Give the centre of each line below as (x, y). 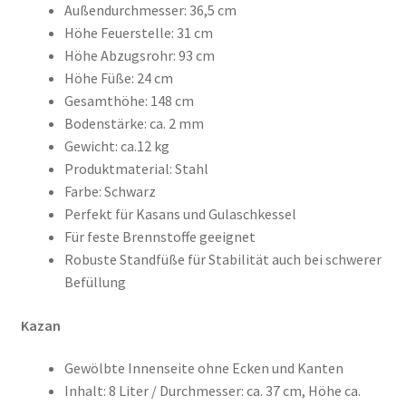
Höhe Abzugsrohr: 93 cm (139, 56)
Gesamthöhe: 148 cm (129, 101)
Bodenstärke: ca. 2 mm (134, 124)
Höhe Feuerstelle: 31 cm (138, 33)
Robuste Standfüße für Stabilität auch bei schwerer (222, 260)
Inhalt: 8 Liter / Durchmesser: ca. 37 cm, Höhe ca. (212, 391)
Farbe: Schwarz (110, 192)
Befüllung (95, 282)
